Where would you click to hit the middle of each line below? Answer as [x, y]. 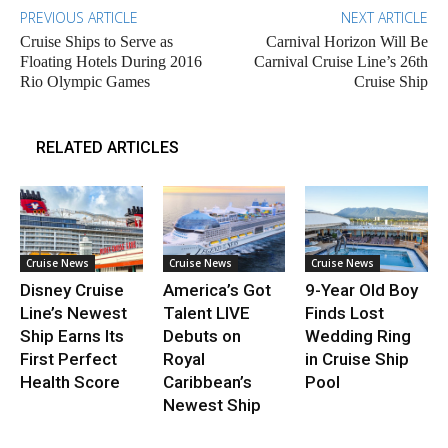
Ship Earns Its [72, 335]
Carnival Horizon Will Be [346, 41]
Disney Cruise [72, 289]
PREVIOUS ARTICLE [79, 17]
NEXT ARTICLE [384, 17]
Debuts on [201, 335]
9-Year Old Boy [362, 289]
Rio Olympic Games [85, 81]
